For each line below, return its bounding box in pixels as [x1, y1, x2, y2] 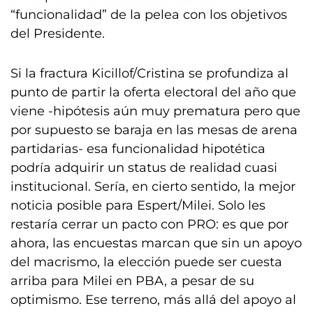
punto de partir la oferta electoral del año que [10, 85, 296, 100]
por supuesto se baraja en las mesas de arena [10, 122, 298, 138]
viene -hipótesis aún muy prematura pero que [10, 103, 300, 119]
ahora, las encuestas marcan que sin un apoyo [10, 235, 302, 251]
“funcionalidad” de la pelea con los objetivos [10, 7, 287, 22]
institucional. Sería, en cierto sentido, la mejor [10, 179, 296, 194]
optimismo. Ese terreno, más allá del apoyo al [10, 292, 296, 307]
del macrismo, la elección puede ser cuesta [10, 254, 282, 270]
